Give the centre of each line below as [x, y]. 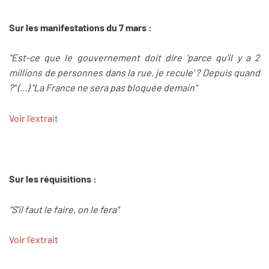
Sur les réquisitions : [53, 178]
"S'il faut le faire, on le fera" [64, 209]
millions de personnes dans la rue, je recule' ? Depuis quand [134, 73]
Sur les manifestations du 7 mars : [80, 27]
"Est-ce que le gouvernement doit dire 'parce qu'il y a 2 [134, 58]
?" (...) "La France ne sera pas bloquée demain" [103, 88]
